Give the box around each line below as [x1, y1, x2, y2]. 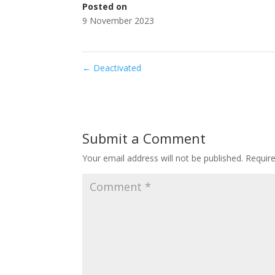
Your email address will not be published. [82, 152, 244, 164]
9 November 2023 [82, 14, 155, 26]
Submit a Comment [82, 128, 206, 147]
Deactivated [91, 61, 142, 74]
